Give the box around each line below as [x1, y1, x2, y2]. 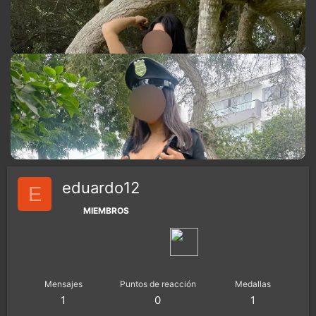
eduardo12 [62, 178, 140, 197]
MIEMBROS [83, 205, 129, 216]
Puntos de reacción [119, 279, 196, 289]
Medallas [234, 279, 271, 289]
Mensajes [44, 279, 83, 289]
